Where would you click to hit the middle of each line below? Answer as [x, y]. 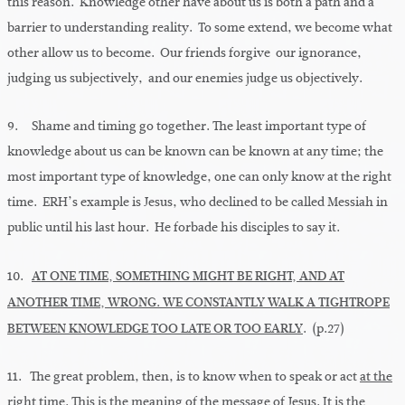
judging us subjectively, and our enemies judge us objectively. [185, 79]
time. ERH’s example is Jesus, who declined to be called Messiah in [198, 202]
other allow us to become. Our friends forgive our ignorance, [184, 53]
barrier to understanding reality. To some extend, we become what [200, 28]
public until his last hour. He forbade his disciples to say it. [174, 228]
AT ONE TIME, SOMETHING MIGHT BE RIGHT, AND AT [188, 276]
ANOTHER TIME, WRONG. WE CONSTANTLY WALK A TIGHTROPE [198, 302]
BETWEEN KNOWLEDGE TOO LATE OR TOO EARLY [155, 329]
